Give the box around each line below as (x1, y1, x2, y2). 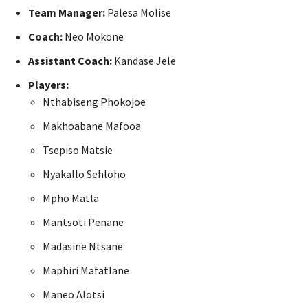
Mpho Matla (43, 191, 99, 206)
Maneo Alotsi (43, 287, 104, 302)
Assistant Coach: (28, 54, 112, 68)
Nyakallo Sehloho (43, 167, 126, 181)
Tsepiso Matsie (43, 143, 113, 157)
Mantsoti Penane (43, 215, 124, 230)
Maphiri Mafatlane (43, 263, 129, 278)
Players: (28, 78, 69, 92)
